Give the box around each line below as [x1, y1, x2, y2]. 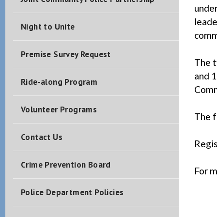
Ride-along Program [20, 77, 98, 87]
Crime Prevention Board [20, 159, 111, 170]
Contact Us [20, 132, 62, 142]
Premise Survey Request [20, 49, 111, 60]
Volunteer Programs [20, 104, 97, 115]
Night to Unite [20, 21, 75, 32]
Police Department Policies [20, 187, 124, 198]
